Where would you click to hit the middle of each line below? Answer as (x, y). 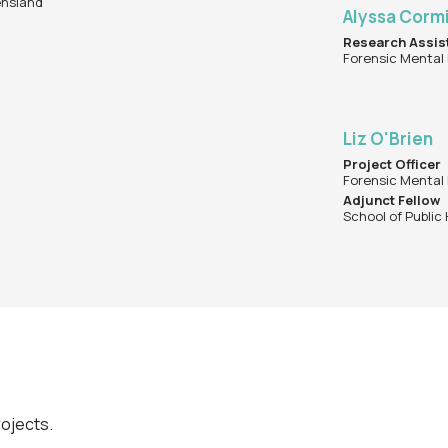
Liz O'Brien (388, 139)
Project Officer (392, 164)
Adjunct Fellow (392, 200)
